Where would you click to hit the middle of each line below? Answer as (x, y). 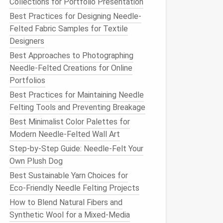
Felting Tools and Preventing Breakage (77, 107)
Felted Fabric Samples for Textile (69, 29)
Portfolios (27, 80)
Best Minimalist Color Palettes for (70, 122)
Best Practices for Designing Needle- (75, 16)
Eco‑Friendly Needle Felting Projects (74, 188)
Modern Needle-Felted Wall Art (65, 134)
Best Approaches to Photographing (71, 56)
